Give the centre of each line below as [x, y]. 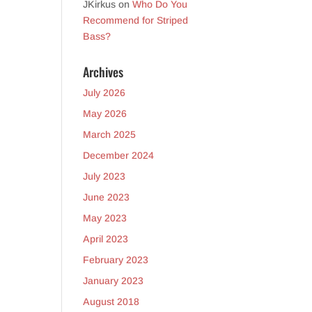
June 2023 [107, 197]
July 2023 [104, 176]
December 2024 [119, 155]
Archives [103, 72]
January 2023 [114, 281]
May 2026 [105, 114]
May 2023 [105, 218]
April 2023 [106, 239]
